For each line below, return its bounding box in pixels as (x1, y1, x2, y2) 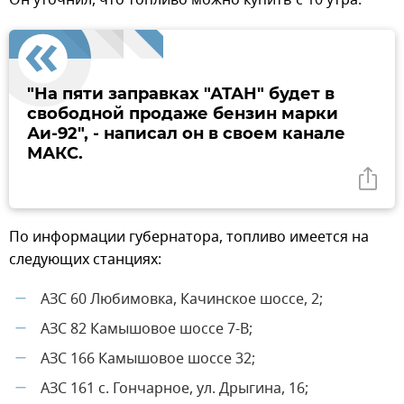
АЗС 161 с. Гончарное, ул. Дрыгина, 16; (41, 377, 308, 399)
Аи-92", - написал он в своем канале (27, 123, 345, 143)
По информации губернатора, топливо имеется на (9, 225, 369, 248)
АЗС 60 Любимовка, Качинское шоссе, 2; (41, 288, 323, 310)
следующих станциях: (9, 248, 161, 271)
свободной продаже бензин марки (27, 103, 338, 124)
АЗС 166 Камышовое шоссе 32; (41, 347, 255, 370)
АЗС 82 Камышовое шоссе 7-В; (41, 317, 252, 340)
